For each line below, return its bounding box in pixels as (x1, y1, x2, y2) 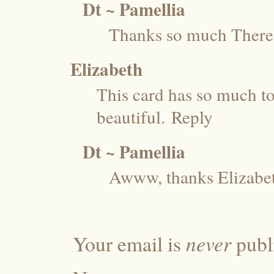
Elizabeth (70, 56, 143, 82)
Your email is (73, 229, 186, 257)
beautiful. (97, 104, 165, 128)
